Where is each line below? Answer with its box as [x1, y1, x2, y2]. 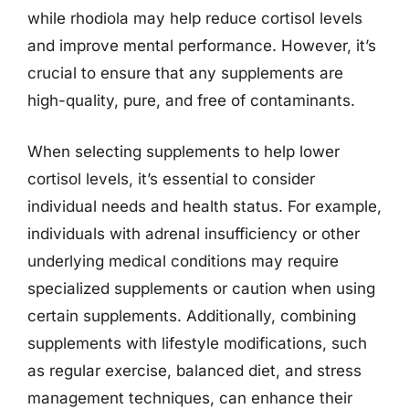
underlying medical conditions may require [27, 251, 339, 270]
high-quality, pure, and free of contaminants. [27, 91, 355, 110]
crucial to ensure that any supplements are [27, 64, 343, 82]
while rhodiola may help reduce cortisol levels [27, 9, 362, 27]
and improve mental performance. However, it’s [27, 37, 376, 55]
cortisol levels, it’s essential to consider [27, 169, 315, 188]
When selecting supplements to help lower [27, 142, 340, 161]
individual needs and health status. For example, [27, 196, 382, 215]
